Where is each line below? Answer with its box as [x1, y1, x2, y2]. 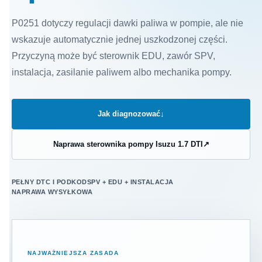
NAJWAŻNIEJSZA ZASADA [27, 250, 119, 256]
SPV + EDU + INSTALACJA [87, 178, 174, 185]
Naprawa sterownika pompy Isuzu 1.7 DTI [53, 140, 203, 149]
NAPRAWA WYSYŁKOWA [12, 188, 93, 195]
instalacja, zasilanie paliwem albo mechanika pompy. [12, 67, 232, 77]
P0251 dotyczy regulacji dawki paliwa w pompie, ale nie [12, 18, 243, 28]
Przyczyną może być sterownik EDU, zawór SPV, [12, 51, 215, 61]
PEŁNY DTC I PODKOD [12, 178, 87, 185]
